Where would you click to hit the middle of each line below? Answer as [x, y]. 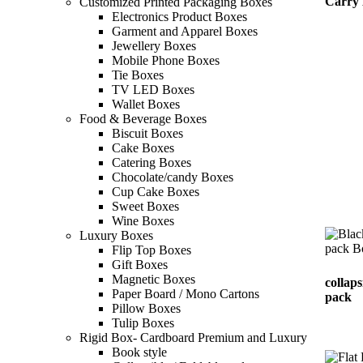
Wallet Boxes [146, 105]
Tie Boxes [138, 75]
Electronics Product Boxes [179, 17]
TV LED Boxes [153, 90]
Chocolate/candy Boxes [173, 177]
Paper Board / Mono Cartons [186, 294]
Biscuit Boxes [147, 134]
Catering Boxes [152, 163]
